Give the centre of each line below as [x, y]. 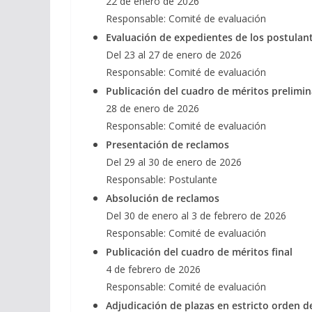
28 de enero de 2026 [153, 109]
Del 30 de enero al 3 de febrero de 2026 [196, 216]
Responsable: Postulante [162, 180]
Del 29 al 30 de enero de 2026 [174, 162]
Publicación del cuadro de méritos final [199, 252]
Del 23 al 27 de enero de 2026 [174, 55]
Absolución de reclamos [163, 198]
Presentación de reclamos [167, 145]
